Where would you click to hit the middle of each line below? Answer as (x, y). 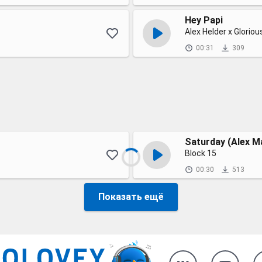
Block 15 (201, 153)
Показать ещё (131, 197)
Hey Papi (204, 20)
